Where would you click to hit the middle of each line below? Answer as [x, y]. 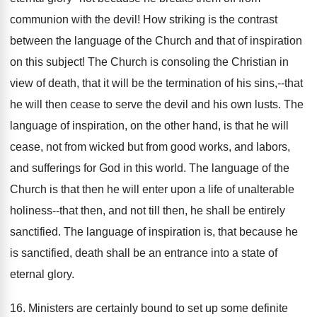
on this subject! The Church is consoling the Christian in [149, 62]
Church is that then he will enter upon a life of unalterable [152, 189]
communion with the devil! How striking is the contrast [144, 19]
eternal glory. [42, 274]
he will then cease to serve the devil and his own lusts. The [157, 104]
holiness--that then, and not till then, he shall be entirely [148, 211]
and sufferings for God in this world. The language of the [150, 168]
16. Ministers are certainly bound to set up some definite [149, 308]
